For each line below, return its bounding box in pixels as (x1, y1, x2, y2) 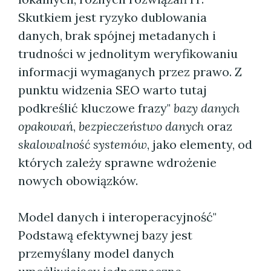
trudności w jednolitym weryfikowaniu (18, 46, 238, 61)
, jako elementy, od (147, 137, 252, 152)
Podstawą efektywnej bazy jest (18, 227, 192, 243)
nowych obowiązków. (18, 173, 138, 188)
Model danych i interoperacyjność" (18, 209, 217, 224)
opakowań (18, 119, 73, 134)
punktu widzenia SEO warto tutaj (18, 82, 207, 97)
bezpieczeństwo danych (79, 119, 204, 134)
